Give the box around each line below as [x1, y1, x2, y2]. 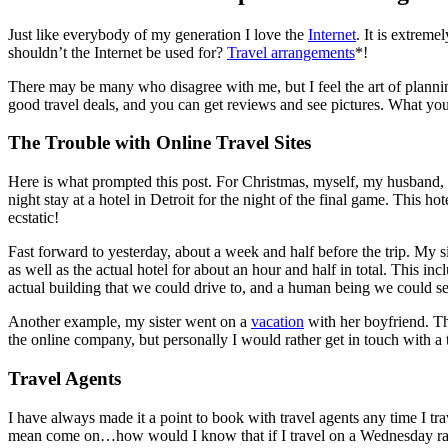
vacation [251, 313, 304, 331]
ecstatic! [8, 209, 59, 227]
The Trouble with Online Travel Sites [8, 132, 311, 154]
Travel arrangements [227, 43, 355, 61]
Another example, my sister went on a [8, 313, 251, 331]
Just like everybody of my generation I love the [8, 25, 308, 43]
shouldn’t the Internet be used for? [8, 43, 227, 61]
